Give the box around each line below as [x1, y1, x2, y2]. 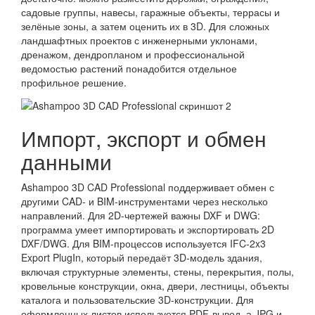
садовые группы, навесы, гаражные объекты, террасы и [21, 5, 280, 20]
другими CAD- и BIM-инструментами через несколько [21, 193, 268, 208]
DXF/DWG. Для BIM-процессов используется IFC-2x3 [21, 236, 266, 250]
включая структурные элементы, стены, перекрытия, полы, [21, 264, 294, 278]
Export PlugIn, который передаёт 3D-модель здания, [21, 250, 262, 264]
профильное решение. [21, 75, 127, 90]
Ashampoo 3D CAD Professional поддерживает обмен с [21, 179, 274, 194]
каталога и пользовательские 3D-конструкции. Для [21, 292, 254, 307]
